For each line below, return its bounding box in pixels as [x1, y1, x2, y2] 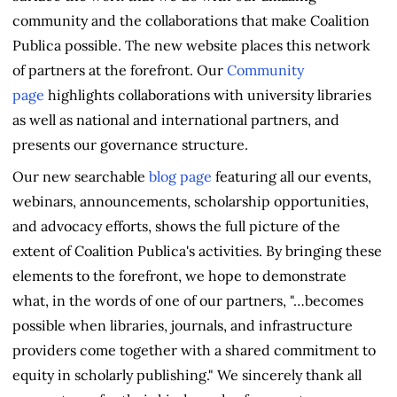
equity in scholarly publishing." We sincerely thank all [12, 366, 362, 385]
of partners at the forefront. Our [12, 61, 227, 80]
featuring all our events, [212, 167, 371, 186]
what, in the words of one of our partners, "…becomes [12, 292, 363, 310]
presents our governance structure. [12, 136, 248, 154]
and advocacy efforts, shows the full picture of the [12, 217, 340, 236]
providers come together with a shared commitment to [12, 341, 376, 360]
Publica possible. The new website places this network [12, 36, 370, 55]
